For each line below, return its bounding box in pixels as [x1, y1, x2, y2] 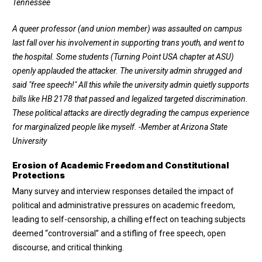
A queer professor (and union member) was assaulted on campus [12, 24, 242, 34]
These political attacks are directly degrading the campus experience [12, 108, 249, 118]
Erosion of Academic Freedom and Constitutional [12, 160, 229, 171]
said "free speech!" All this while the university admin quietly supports [12, 80, 249, 90]
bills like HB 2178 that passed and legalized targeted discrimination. [12, 94, 248, 104]
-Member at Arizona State [139, 122, 227, 132]
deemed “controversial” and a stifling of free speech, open [12, 229, 226, 239]
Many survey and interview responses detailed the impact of [12, 187, 234, 196]
